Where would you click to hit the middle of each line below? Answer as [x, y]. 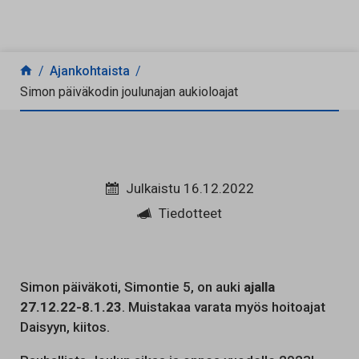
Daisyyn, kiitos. [65, 327]
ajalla [259, 287]
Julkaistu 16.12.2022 [190, 188]
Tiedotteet [190, 213]
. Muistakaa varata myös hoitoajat [224, 307]
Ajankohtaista [90, 71]
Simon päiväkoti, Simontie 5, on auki [132, 287]
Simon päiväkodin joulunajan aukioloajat [129, 92]
